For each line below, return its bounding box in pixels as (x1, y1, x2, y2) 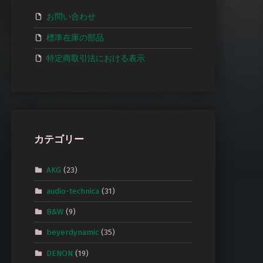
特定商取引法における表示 (46, 53, 145, 63)
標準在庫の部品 (46, 32, 104, 43)
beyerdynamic (46, 227, 99, 237)
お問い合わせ (46, 11, 96, 22)
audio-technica (46, 186, 99, 196)
